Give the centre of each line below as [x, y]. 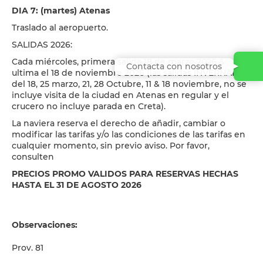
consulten [33, 157]
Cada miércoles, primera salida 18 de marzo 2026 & [118, 62]
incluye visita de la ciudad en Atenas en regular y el [120, 95]
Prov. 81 [28, 248]
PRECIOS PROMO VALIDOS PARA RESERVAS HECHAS [125, 174]
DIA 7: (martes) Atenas [61, 11]
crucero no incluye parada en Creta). [89, 106]
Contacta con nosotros [174, 66]
